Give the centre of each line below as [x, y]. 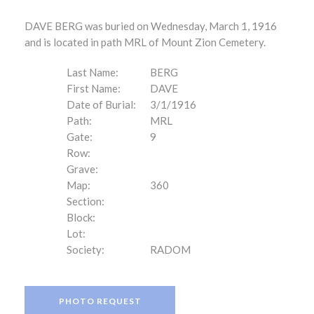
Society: [86, 250]
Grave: [82, 169]
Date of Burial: [101, 104]
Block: [81, 217]
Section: [86, 201]
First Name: [94, 88]
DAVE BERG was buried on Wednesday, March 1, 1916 [151, 26]
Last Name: [93, 72]
